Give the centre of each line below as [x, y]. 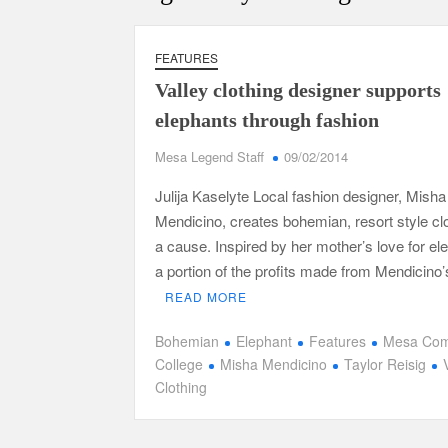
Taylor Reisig [385, 364]
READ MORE [206, 296]
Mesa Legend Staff [210, 156]
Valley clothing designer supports [298, 89]
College [179, 364]
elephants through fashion [267, 119]
